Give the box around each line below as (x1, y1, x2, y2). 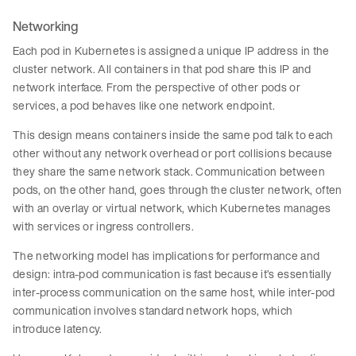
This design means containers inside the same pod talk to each (13, 126, 334, 144)
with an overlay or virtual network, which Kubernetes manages (13, 199, 331, 217)
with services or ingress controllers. (13, 218, 197, 235)
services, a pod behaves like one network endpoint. (13, 97, 278, 114)
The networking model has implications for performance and (13, 247, 320, 265)
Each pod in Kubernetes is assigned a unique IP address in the (13, 42, 330, 60)
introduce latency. (13, 320, 106, 338)
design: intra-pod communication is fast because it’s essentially (13, 265, 332, 283)
